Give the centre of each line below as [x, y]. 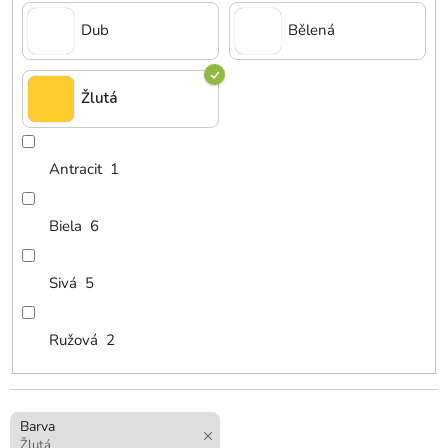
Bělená [311, 30]
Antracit [76, 169]
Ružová [74, 340]
